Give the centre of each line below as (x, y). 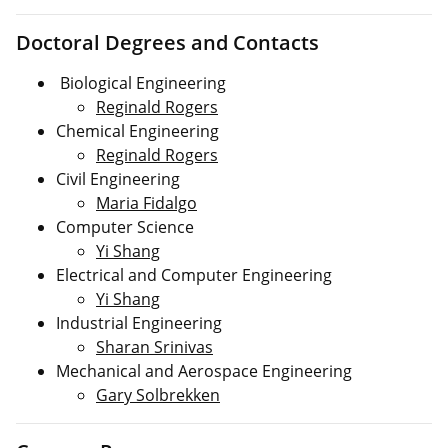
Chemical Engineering (137, 130)
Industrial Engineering (139, 322)
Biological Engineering (143, 82)
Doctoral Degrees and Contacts (167, 42)
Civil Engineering (118, 178)
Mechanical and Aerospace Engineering (204, 370)
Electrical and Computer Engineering (194, 274)
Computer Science (125, 226)
